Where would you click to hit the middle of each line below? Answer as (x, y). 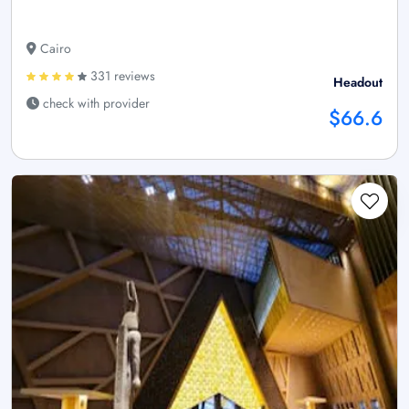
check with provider (94, 103)
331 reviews (121, 75)
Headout (358, 82)
